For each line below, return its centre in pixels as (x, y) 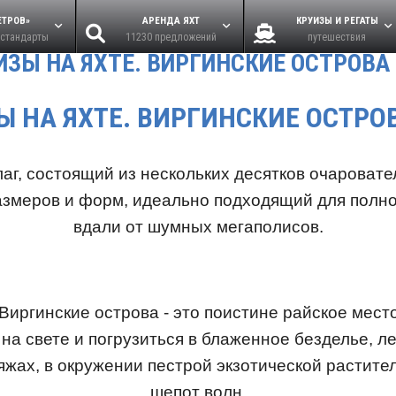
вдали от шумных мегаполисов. (198, 227)
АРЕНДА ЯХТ (171, 21)
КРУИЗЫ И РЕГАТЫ (337, 21)
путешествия (337, 37)
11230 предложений (171, 37)
